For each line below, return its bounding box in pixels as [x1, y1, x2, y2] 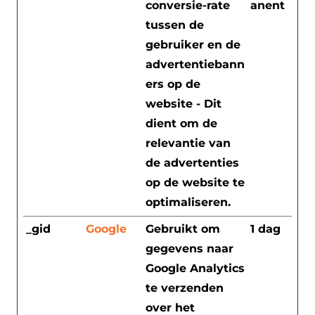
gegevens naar [146, 241, 233, 255]
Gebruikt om [146, 221, 220, 236]
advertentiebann [146, 57, 245, 71]
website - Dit [146, 96, 221, 110]
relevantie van [146, 136, 231, 150]
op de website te [146, 175, 245, 189]
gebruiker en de [146, 37, 240, 51]
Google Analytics [146, 261, 245, 275]
